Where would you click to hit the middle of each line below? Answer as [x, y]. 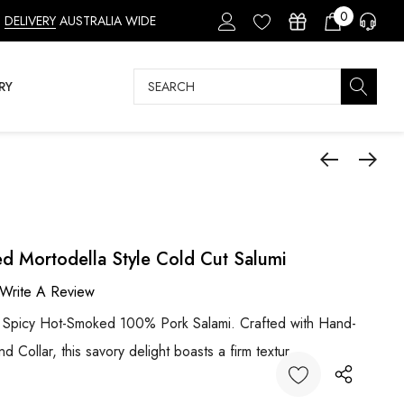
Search [155, 80]
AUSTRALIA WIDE [106, 21]
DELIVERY [30, 21]
